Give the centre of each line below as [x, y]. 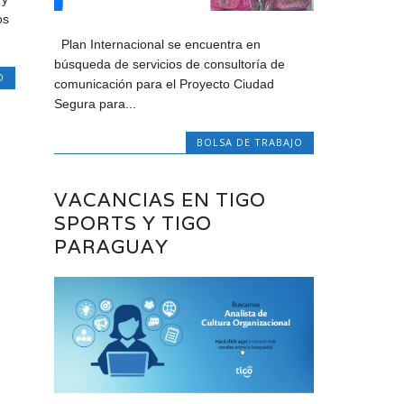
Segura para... [96, 103]
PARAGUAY [112, 247]
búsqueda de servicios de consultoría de [170, 64]
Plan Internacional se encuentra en [158, 44]
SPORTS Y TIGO [133, 224]
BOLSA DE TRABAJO [249, 142]
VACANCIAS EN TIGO [161, 200]
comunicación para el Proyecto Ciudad [165, 83]
